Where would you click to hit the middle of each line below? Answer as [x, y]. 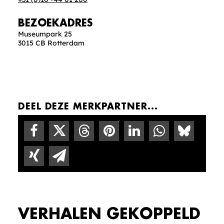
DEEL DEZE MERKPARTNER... [88, 106]
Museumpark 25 [45, 34]
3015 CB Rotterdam [51, 43]
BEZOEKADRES [55, 23]
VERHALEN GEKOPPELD [109, 214]
